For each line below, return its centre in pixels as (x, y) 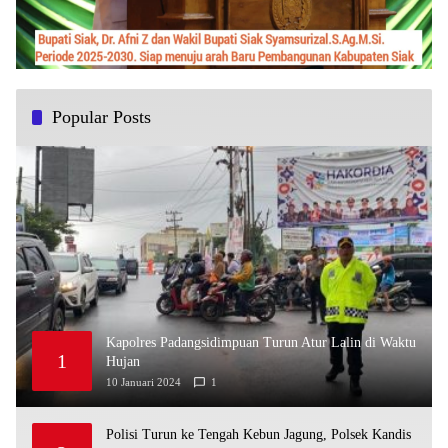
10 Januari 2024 (143, 382)
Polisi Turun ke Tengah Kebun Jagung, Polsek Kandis (258, 435)
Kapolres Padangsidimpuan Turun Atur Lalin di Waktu (261, 343)
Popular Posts (101, 116)
